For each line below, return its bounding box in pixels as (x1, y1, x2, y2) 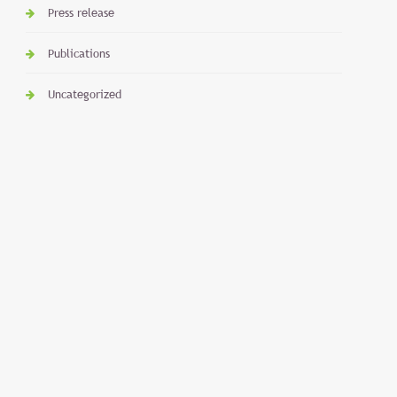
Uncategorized (48, 86, 122, 102)
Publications (48, 45, 111, 61)
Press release (48, 4, 115, 20)
